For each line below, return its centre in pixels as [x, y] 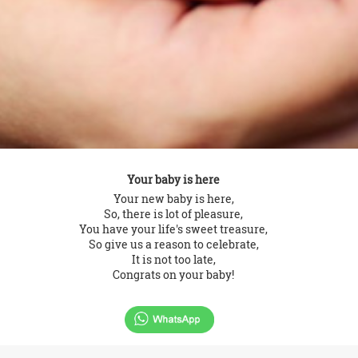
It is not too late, [173, 260]
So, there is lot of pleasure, [174, 214]
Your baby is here [174, 180]
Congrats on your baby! [174, 275]
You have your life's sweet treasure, [174, 229]
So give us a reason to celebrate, [173, 245]
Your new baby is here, [173, 199]
